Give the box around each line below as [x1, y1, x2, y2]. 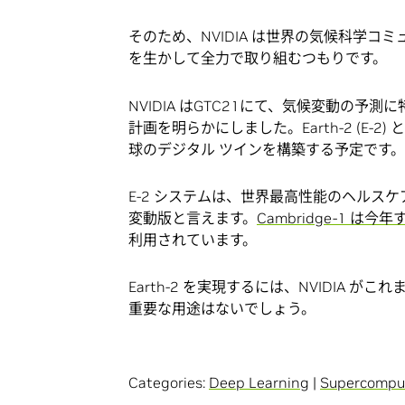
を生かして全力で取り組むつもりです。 [128, 49, 387, 68]
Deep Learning [209, 372, 309, 391]
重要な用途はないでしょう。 [128, 298, 316, 317]
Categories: [128, 372, 209, 391]
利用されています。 [128, 230, 257, 249]
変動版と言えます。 [128, 208, 257, 227]
